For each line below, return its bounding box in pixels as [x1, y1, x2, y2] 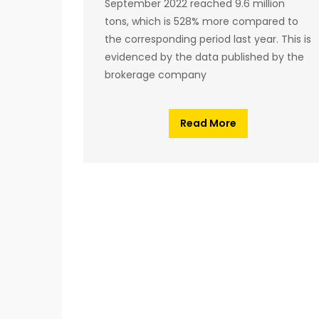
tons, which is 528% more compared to [105, 14, 298, 28]
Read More [179, 115, 236, 130]
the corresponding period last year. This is [105, 31, 311, 46]
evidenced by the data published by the [105, 49, 304, 64]
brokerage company [105, 67, 206, 82]
